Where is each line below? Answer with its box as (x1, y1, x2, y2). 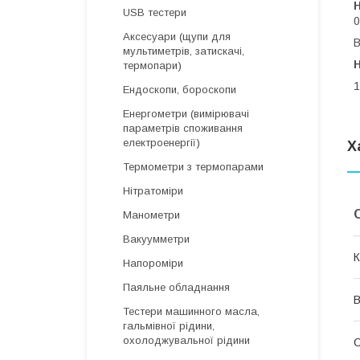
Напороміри (123, 257, 183, 269)
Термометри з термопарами (123, 161, 264, 173)
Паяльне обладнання (123, 281, 230, 293)
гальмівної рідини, (123, 320, 215, 332)
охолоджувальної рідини (123, 334, 250, 346)
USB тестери (123, 6, 186, 18)
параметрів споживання (123, 122, 243, 134)
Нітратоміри (123, 185, 183, 197)
